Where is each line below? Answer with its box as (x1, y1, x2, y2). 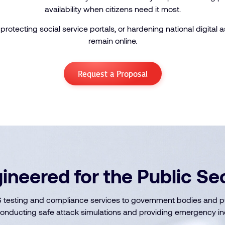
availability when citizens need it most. (44, 4, 181, 14)
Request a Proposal (77, 68, 148, 79)
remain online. (88, 36, 137, 45)
